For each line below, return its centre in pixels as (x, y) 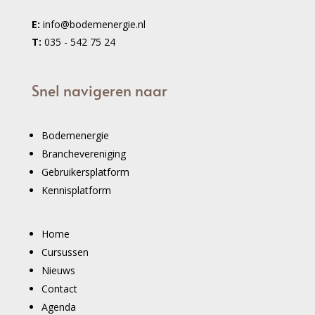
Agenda (58, 307)
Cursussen (65, 252)
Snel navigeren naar (99, 90)
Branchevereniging (83, 153)
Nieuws (58, 270)
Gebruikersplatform (85, 172)
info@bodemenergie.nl (94, 25)
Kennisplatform (76, 190)
